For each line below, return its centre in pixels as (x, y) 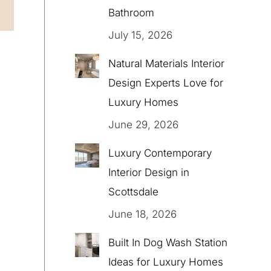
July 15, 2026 (140, 35)
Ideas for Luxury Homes (166, 262)
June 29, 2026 (143, 125)
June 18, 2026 (142, 214)
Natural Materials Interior (166, 64)
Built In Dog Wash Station (168, 243)
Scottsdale (133, 192)
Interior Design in (149, 172)
